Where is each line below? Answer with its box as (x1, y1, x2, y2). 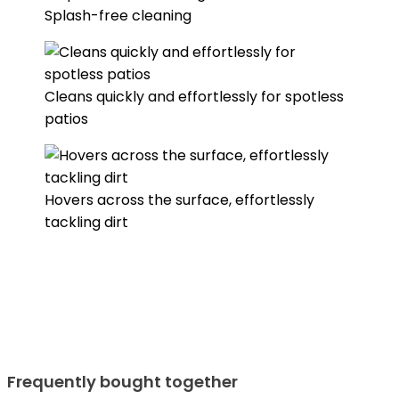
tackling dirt (45, 211, 128, 232)
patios (45, 108, 88, 129)
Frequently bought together (7, 370, 238, 393)
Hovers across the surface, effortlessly (45, 189, 314, 210)
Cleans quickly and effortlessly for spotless (45, 85, 344, 107)
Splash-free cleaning (45, 4, 191, 26)
